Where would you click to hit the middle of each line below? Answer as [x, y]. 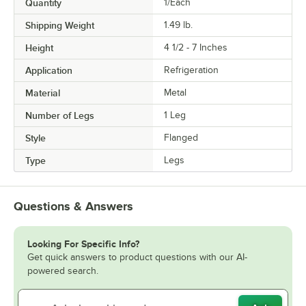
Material [43, 93]
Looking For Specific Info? [83, 244]
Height [39, 48]
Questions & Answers [73, 207]
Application [49, 71]
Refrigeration [191, 70]
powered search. [63, 271]
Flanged [181, 138]
